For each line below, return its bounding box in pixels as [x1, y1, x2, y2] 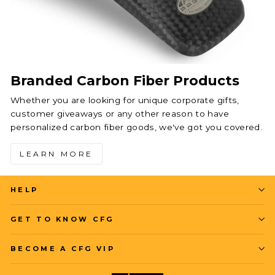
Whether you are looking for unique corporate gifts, [10, 95, 239, 105]
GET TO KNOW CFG [10, 214, 114, 223]
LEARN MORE [20, 149, 93, 158]
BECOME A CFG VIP [10, 244, 115, 253]
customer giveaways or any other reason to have [10, 108, 229, 118]
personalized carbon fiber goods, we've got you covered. [10, 122, 262, 132]
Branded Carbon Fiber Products [10, 72, 239, 88]
